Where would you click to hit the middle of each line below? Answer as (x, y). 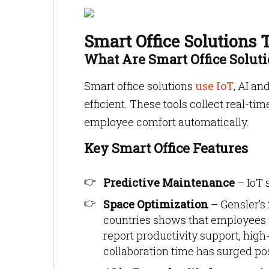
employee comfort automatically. (167, 122)
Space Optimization (156, 204)
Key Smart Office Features (166, 148)
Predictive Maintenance (169, 183)
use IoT (213, 86)
